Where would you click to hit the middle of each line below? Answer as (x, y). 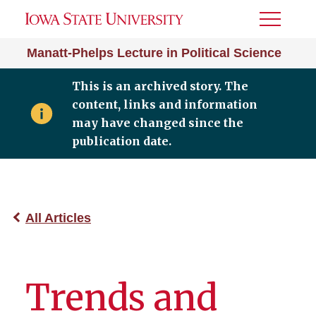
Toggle (279, 24)
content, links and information (164, 104)
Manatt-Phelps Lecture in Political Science (154, 53)
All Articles (58, 218)
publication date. (121, 141)
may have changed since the (157, 123)
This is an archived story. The (160, 86)
